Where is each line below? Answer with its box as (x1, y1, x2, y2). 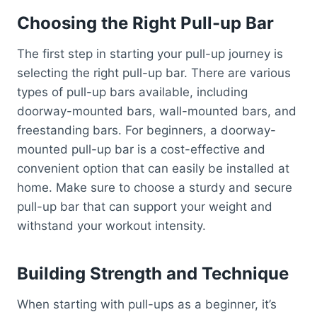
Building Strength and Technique (17, 263, 289, 284)
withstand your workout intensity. (17, 219, 206, 234)
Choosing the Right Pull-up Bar (17, 13, 274, 34)
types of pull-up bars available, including (17, 85, 248, 100)
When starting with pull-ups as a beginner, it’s (17, 297, 277, 312)
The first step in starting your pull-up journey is (17, 47, 283, 62)
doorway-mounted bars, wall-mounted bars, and (17, 104, 296, 119)
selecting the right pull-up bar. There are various (17, 66, 291, 81)
